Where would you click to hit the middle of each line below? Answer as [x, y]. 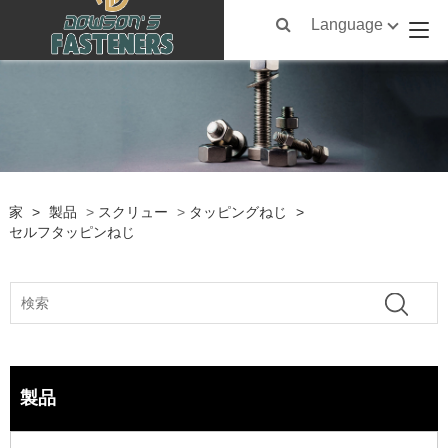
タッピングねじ [237, 211]
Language [347, 24]
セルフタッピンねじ [71, 231]
